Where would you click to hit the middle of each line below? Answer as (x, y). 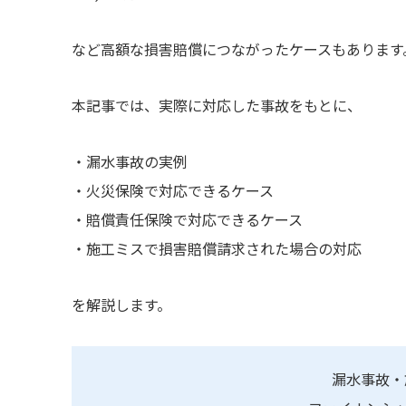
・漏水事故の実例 (129, 162)
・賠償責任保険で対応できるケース (187, 220)
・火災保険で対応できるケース (172, 191)
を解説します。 (121, 305)
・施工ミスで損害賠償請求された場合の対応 (216, 249)
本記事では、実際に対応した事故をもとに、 (216, 106)
